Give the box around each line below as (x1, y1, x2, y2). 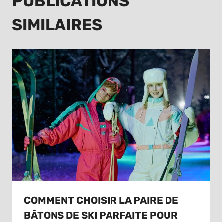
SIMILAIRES (12, 15, 102, 35)
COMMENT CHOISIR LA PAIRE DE (24, 194, 178, 206)
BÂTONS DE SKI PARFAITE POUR (24, 209, 178, 221)
